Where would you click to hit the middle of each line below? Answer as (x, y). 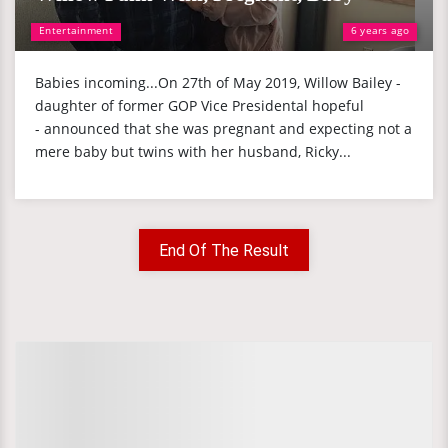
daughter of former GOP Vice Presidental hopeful (199, 105)
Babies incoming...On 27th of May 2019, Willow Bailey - (218, 82)
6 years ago (379, 30)
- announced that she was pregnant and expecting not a (223, 128)
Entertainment (76, 30)
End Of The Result (224, 250)
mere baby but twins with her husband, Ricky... (193, 151)
